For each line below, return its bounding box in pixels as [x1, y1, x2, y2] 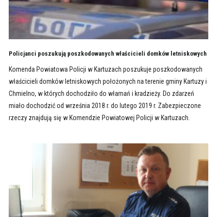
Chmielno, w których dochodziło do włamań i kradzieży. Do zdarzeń [8, 89, 194, 97]
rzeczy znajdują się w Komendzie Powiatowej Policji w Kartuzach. [8, 113, 190, 122]
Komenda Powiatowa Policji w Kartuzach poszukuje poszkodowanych [8, 65, 202, 73]
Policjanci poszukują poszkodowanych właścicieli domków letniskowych [8, 49, 207, 57]
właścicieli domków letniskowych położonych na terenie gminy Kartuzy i [8, 77, 207, 85]
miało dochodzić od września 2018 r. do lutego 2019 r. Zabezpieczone [8, 101, 201, 109]
